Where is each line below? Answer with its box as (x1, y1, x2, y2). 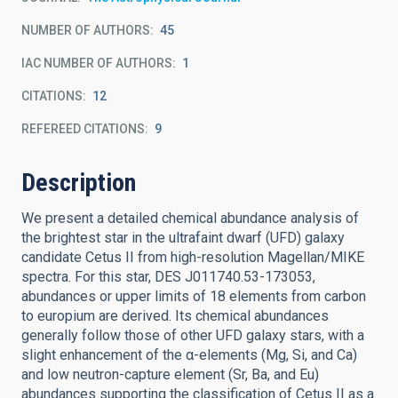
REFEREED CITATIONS (21, 122, 145, 136)
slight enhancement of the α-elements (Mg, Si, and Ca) (21, 346, 357, 363)
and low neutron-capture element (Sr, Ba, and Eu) (21, 366, 319, 383)
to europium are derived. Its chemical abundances (21, 307, 329, 324)
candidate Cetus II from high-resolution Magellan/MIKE (21, 249, 364, 266)
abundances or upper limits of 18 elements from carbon (21, 288, 366, 305)
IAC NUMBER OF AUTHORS (21, 56, 172, 70)
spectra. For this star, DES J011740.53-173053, (21, 268, 315, 285)
